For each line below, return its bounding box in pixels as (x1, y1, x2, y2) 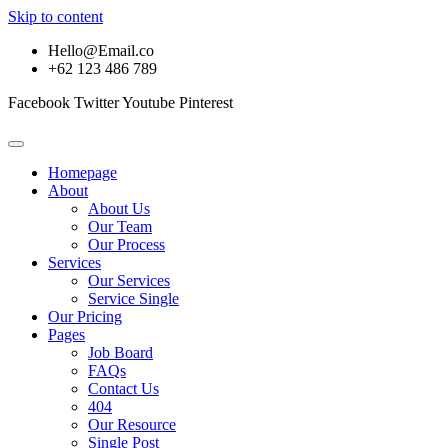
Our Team (88, 218, 152, 235)
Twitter (74, 94, 119, 111)
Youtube (122, 94, 175, 111)
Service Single (88, 290, 179, 307)
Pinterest (179, 94, 233, 111)
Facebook (8, 94, 70, 111)
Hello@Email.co (48, 42, 154, 59)
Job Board (88, 344, 153, 361)
